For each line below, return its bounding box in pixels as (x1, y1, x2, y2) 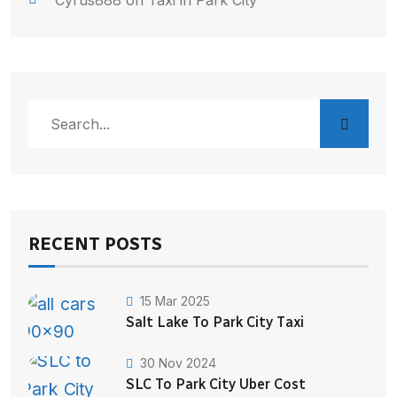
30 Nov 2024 (140, 354, 216, 370)
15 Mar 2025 (140, 292, 210, 308)
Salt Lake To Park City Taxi (126, 313, 304, 331)
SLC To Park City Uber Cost (126, 375, 306, 393)
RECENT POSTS (28, 233, 162, 254)
